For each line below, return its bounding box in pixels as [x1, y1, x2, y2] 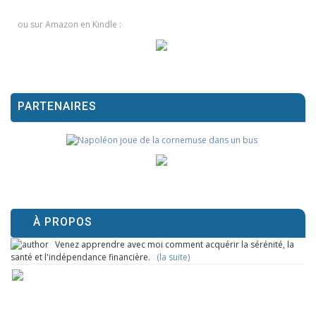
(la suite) [157, 251, 190, 264]
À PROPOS [33, 214, 92, 229]
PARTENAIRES [18, 99, 97, 113]
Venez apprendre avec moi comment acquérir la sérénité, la [49, 238, 294, 250]
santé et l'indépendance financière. [11, 251, 157, 264]
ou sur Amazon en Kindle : [18, 18, 121, 30]
